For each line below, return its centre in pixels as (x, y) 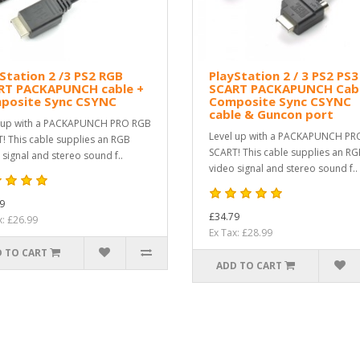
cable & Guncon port (271, 115)
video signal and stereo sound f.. (283, 169)
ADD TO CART (250, 266)
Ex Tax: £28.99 (241, 233)
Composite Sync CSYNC (280, 102)
